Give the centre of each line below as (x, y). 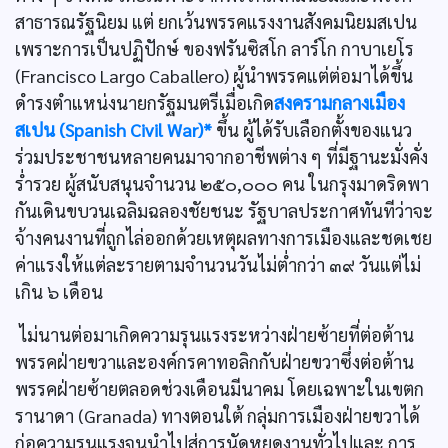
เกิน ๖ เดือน (59, 291)
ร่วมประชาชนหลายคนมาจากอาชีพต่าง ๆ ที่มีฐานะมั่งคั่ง (221, 156)
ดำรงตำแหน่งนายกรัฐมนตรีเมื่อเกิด (144, 102)
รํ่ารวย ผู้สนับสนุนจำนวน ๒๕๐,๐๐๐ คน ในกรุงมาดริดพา (222, 183)
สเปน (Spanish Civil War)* (113, 129)
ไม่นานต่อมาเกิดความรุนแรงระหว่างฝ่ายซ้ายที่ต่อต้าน (214, 334)
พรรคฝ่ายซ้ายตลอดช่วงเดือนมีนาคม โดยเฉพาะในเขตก (219, 388)
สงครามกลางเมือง (339, 102)
